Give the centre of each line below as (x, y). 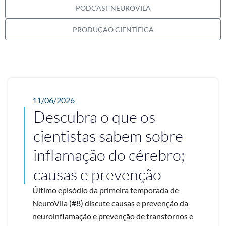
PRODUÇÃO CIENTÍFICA (113, 29)
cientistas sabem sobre (108, 135)
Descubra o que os (94, 116)
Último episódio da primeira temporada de (105, 190)
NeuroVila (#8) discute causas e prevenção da (110, 203)
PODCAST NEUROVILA (113, 8)
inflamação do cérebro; (109, 155)
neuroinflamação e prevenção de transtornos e (113, 216)
